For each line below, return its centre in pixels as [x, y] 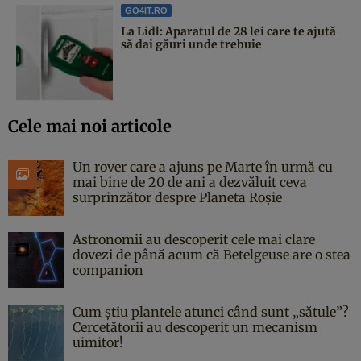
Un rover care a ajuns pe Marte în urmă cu [203, 167]
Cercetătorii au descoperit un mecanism [195, 328]
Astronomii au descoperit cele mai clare [194, 240]
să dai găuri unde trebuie [191, 45]
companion [108, 270]
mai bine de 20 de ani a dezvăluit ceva [190, 183]
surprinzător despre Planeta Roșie [177, 198]
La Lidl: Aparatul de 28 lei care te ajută [228, 32]
